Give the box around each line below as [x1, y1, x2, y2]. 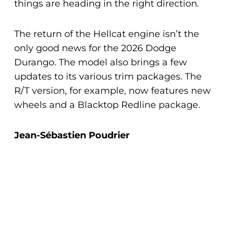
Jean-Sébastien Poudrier [14, 130, 130, 141]
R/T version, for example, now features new [14, 85, 211, 97]
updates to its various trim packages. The [14, 71, 202, 83]
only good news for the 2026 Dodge [14, 43, 176, 54]
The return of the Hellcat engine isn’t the [14, 28, 199, 40]
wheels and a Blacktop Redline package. [14, 99, 200, 111]
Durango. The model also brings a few [14, 57, 187, 68]
